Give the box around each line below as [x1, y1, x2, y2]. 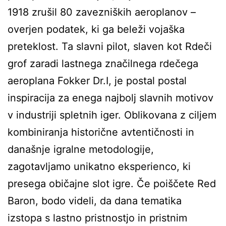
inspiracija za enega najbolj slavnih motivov [8, 92, 213, 104]
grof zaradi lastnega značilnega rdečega [8, 58, 198, 70]
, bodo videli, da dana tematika [35, 195, 182, 207]
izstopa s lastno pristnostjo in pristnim [8, 212, 187, 224]
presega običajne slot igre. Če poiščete [8, 178, 197, 190]
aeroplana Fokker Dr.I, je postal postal [8, 75, 187, 87]
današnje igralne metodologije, [8, 143, 154, 155]
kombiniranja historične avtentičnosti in [8, 126, 194, 138]
